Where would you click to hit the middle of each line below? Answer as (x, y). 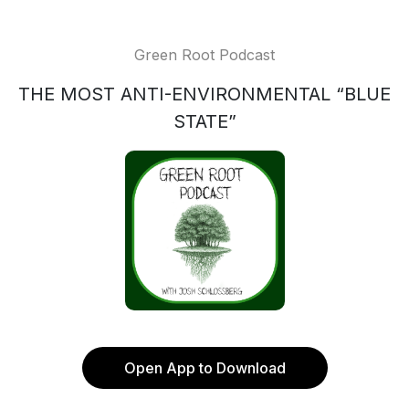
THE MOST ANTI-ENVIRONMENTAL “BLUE (204, 94)
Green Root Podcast (204, 55)
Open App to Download (204, 368)
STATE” (204, 121)
